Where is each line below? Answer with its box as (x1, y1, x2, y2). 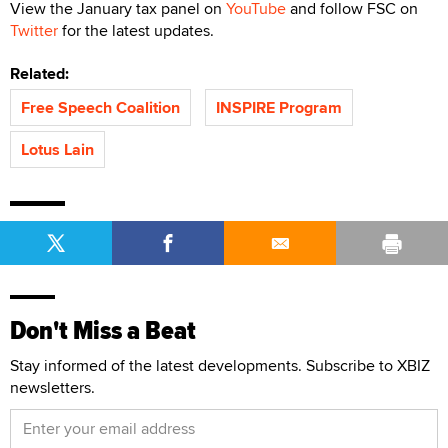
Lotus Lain (21, 137, 94, 161)
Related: (10, 61, 77, 85)
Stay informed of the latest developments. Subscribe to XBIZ (10, 353, 430, 377)
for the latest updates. (58, 18, 214, 42)
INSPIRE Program (216, 95, 342, 119)
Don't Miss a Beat (10, 310, 196, 350)
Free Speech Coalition (21, 95, 180, 119)
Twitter (10, 18, 58, 42)
